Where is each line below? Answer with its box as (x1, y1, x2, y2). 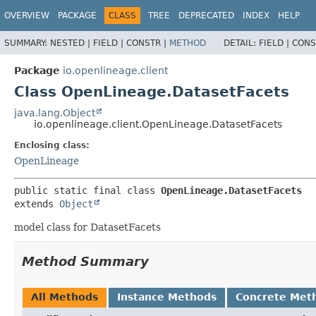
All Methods (31, 291, 98, 303)
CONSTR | (126, 37, 169, 48)
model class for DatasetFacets (14, 221, 161, 233)
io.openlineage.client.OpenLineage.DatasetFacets (34, 118, 282, 130)
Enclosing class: (14, 140, 90, 150)
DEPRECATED (178, 11, 234, 20)
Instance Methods (117, 291, 217, 303)
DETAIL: (224, 37, 259, 48)
